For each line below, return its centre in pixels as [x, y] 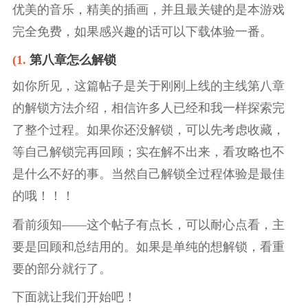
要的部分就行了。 [62, 268]
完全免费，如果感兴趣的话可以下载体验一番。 [142, 31]
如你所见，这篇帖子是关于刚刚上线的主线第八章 [148, 86]
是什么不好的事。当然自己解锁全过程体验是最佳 [148, 174]
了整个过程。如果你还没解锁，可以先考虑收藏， [148, 130]
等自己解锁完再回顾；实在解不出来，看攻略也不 [148, 152]
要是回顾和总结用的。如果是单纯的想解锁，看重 [148, 246]
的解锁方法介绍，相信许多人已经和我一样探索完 [148, 108]
